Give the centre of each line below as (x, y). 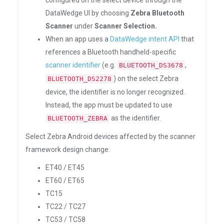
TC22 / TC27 (66, 206)
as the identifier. (135, 118)
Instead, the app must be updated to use (109, 105)
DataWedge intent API (145, 39)
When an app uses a (78, 39)
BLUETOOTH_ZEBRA (77, 118)
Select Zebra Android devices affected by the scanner (110, 136)
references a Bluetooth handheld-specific (111, 52)
